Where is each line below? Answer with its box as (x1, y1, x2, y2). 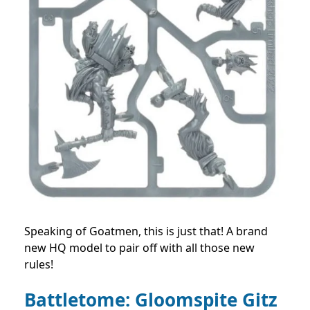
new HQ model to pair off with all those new (24, 239, 255, 255)
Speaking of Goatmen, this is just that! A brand (24, 223, 268, 239)
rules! (24, 256, 53, 272)
